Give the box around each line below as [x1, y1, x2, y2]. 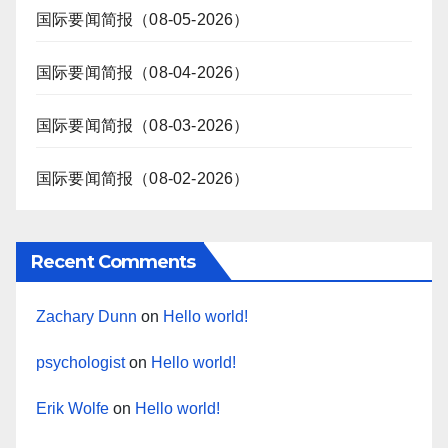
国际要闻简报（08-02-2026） [36, 170, 250, 188]
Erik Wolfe [36, 400, 109, 418]
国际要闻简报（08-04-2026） [36, 64, 250, 82]
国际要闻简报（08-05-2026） [36, 11, 250, 29]
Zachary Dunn [36, 308, 137, 326]
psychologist [36, 354, 125, 372]
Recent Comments [31, 251, 196, 274]
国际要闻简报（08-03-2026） [36, 117, 250, 135]
